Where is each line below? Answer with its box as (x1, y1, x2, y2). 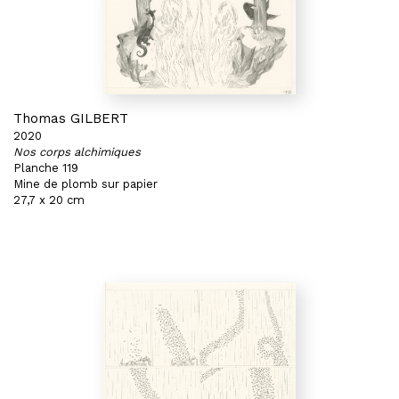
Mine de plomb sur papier (13, 177, 158, 191)
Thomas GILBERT (13, 110, 128, 126)
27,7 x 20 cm (13, 193, 85, 207)
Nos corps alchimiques (13, 145, 141, 159)
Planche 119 (13, 161, 78, 175)
